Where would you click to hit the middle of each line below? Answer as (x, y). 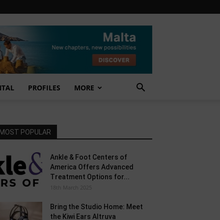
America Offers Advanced (92, 167)
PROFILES (44, 88)
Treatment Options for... (90, 177)
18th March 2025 (71, 187)
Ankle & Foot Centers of (89, 157)
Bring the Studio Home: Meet (96, 207)
